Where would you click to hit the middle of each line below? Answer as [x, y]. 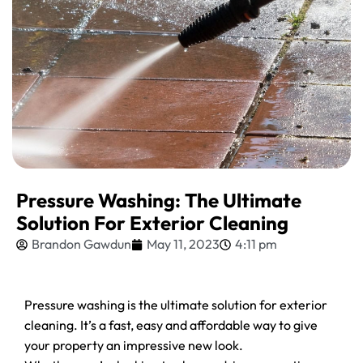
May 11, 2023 [183, 244]
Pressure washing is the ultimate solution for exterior [176, 305]
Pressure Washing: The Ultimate [159, 200]
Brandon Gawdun [81, 244]
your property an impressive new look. [134, 345]
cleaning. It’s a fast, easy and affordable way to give [171, 325]
